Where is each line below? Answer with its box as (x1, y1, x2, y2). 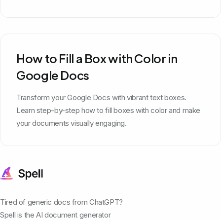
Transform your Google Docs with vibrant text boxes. (16, 92, 186, 102)
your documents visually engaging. (16, 118, 127, 128)
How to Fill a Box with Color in (16, 50, 178, 66)
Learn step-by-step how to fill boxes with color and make (16, 105, 200, 115)
